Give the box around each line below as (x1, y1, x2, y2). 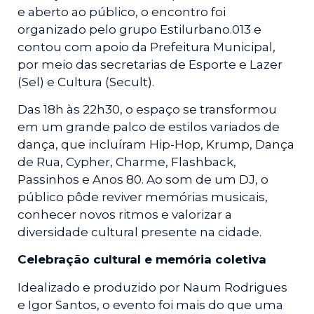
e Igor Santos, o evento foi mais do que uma (18, 297, 283, 312)
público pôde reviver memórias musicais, (18, 189, 268, 204)
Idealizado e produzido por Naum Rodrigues (18, 280, 287, 294)
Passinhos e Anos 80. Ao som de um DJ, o (18, 172, 268, 186)
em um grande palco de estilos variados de (18, 119, 280, 134)
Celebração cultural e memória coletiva (18, 252, 266, 267)
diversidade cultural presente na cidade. (18, 224, 261, 239)
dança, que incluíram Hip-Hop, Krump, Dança (18, 137, 294, 151)
